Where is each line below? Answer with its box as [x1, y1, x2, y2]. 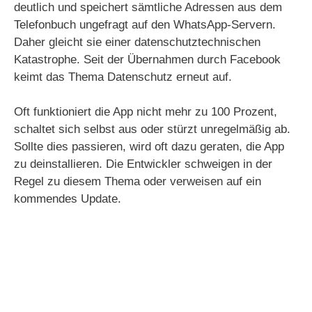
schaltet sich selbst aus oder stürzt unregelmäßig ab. [14, 123, 290, 136]
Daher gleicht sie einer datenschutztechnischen [14, 35, 260, 49]
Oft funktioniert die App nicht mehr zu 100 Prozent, [14, 105, 277, 118]
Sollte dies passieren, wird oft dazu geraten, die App [14, 140, 284, 153]
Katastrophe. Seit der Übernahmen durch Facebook [14, 52, 281, 66]
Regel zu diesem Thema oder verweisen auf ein [14, 175, 261, 188]
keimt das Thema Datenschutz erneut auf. [14, 70, 232, 84]
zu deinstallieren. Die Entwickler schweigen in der [14, 157, 272, 171]
